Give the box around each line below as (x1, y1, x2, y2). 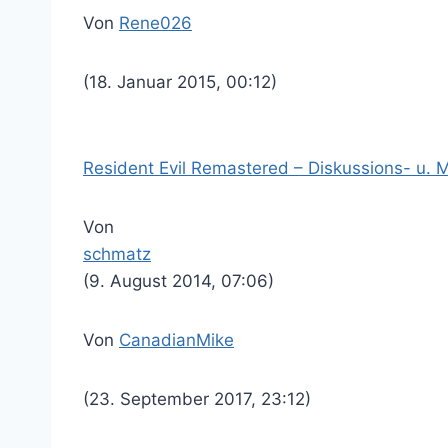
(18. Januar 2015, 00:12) (83, 72, 277, 92)
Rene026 (119, 13, 192, 33)
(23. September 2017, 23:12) (83, 389, 311, 409)
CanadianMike (119, 330, 234, 350)
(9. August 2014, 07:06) (83, 271, 274, 291)
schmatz (83, 244, 151, 264)
